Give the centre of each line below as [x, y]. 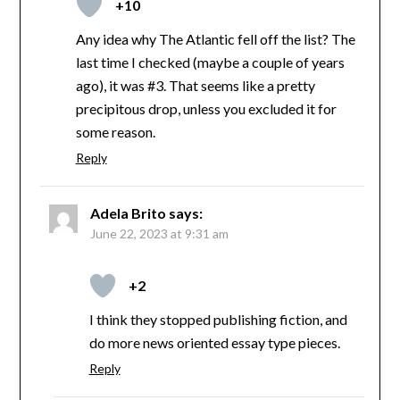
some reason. [115, 131]
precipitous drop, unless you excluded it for [206, 108]
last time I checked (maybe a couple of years [210, 62]
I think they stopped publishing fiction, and [218, 319]
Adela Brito [128, 212]
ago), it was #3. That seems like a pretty [195, 85]
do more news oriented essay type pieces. [214, 342]
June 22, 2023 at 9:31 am [159, 233]
